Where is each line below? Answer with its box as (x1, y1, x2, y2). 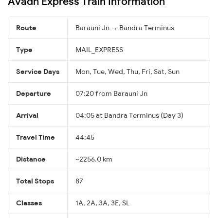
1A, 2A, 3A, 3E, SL (75, 198, 129, 207)
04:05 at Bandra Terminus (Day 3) (75, 110, 183, 120)
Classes (16, 198, 42, 207)
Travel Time (16, 132, 55, 142)
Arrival (16, 110, 38, 120)
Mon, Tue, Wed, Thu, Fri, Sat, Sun (75, 67, 180, 76)
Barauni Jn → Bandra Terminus (75, 23, 174, 32)
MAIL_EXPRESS (75, 45, 123, 54)
